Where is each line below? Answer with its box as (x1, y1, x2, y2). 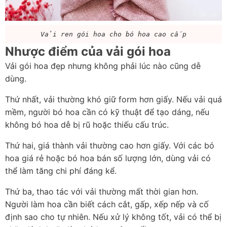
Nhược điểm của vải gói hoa (5, 44, 171, 59)
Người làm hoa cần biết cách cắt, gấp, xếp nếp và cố (5, 199, 209, 210)
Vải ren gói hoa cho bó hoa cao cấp (41, 30, 186, 39)
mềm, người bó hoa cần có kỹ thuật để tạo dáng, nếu (5, 107, 209, 118)
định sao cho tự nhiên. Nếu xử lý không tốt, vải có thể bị (5, 212, 221, 222)
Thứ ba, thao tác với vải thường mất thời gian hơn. (5, 186, 198, 197)
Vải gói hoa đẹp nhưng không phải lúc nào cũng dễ (5, 61, 201, 71)
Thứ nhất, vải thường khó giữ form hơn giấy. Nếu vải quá (5, 94, 222, 105)
